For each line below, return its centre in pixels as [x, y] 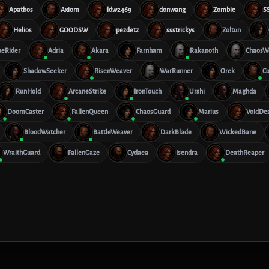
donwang [172, 10]
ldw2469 [119, 10]
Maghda [244, 91]
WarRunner [176, 71]
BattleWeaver [113, 132]
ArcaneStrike [87, 91]
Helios [23, 30]
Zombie [224, 10]
